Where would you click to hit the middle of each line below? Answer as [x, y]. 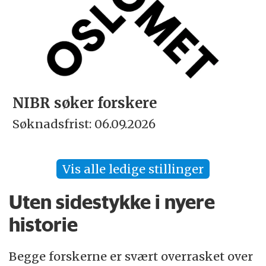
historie [44, 224]
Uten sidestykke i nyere [112, 202]
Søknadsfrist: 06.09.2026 [84, 123]
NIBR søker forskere [84, 103]
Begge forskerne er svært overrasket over [131, 256]
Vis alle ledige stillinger [133, 169]
